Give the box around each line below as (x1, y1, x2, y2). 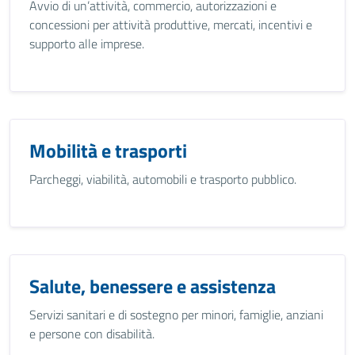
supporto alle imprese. (29, 34, 144, 53)
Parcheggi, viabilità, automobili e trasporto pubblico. (29, 170, 296, 189)
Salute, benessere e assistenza (29, 272, 276, 300)
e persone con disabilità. (29, 324, 155, 343)
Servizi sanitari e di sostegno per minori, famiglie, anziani (29, 305, 323, 324)
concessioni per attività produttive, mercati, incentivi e (29, 15, 312, 34)
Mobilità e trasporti (29, 136, 187, 165)
